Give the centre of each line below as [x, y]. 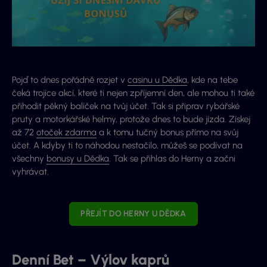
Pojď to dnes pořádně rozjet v [70, 80]
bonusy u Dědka [78, 159]
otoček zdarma [66, 133]
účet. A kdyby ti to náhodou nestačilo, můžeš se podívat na [127, 146]
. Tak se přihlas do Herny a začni [172, 159]
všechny [29, 159]
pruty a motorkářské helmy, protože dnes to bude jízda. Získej [131, 119]
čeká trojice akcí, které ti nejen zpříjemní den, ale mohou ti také [133, 93]
